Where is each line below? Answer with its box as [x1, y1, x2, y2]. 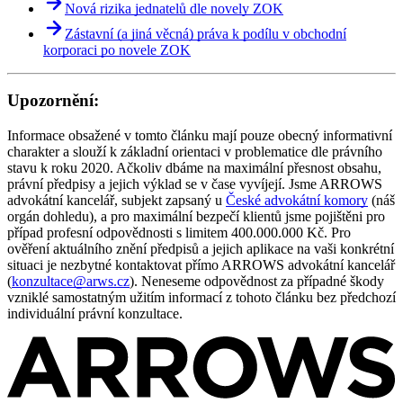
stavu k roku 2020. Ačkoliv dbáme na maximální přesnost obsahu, [7, 159, 381, 175]
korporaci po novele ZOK [43, 41, 191, 58]
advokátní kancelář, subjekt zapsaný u [7, 192, 226, 208]
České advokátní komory [226, 192, 368, 208]
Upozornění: [7, 91, 99, 111]
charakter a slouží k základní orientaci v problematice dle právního [7, 143, 382, 159]
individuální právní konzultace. [7, 305, 183, 321]
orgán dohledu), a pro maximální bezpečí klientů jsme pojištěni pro [7, 208, 385, 224]
